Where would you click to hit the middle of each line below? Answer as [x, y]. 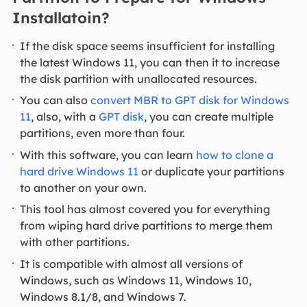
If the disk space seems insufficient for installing [148, 46]
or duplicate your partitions [212, 171]
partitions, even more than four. [104, 133]
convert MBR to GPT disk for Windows [190, 100]
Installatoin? [61, 18]
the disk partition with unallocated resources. [139, 78]
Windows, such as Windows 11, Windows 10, [136, 280]
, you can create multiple [209, 117]
